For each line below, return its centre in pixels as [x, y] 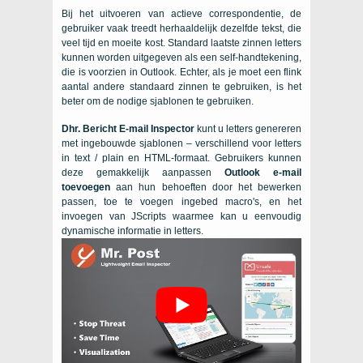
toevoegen [86, 187]
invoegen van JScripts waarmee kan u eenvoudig [181, 216]
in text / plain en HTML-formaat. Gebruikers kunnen [181, 158]
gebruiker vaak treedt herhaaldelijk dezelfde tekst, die [181, 28]
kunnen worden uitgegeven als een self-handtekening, [181, 58]
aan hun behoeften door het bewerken [206, 187]
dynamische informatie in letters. [132, 231]
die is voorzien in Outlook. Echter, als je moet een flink [181, 72]
